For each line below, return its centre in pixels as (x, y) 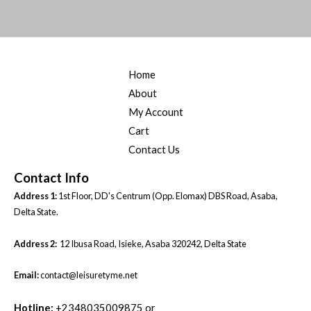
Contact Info (51, 178)
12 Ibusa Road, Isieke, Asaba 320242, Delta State (152, 243)
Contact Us (154, 150)
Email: (26, 275)
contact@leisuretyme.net (88, 275)
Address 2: (35, 243)
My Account (155, 112)
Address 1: (35, 196)
